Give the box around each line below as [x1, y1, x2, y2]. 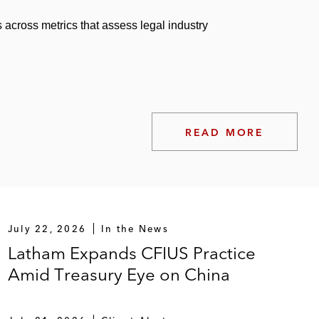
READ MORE [184, 125, 264, 139]
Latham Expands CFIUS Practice [7, 242, 256, 263]
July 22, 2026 [7, 222, 87, 234]
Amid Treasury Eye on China [7, 263, 230, 285]
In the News [100, 222, 169, 234]
